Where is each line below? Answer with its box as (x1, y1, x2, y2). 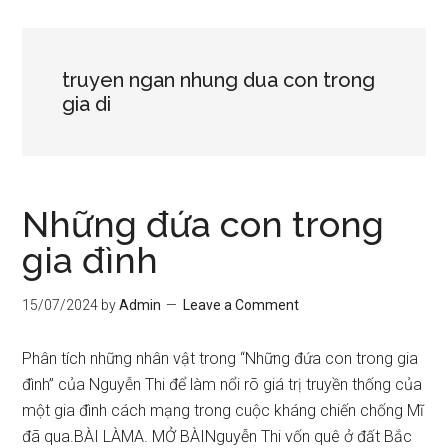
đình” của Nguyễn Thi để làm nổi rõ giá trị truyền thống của (22, 375, 423, 394)
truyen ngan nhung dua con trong (62, 68, 376, 92)
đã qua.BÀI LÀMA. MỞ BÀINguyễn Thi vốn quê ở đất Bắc (22, 427, 413, 446)
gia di (62, 92, 112, 116)
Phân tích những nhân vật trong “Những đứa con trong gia (22, 349, 419, 368)
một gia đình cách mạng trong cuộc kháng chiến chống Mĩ (22, 401, 425, 420)
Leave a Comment (183, 297, 300, 313)
